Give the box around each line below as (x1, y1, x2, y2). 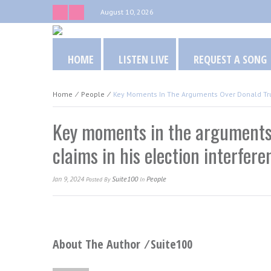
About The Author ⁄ (53, 236, 151, 252)
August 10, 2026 (100, 7, 154, 16)
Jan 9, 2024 (53, 174, 86, 183)
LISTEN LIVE (119, 52, 169, 67)
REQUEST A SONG (194, 52, 267, 67)
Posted (86, 175, 104, 183)
